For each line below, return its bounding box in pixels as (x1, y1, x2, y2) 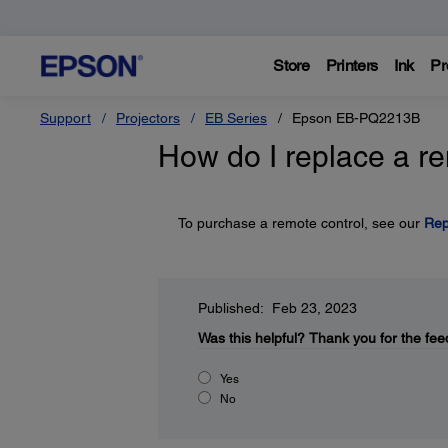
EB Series (205, 110, 267, 126)
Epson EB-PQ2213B (292, 110, 420, 126)
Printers (325, 56, 379, 75)
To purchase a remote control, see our (177, 215, 424, 231)
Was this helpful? (197, 330, 305, 346)
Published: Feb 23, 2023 (197, 300, 357, 316)
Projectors (116, 110, 180, 126)
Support (40, 110, 91, 126)
